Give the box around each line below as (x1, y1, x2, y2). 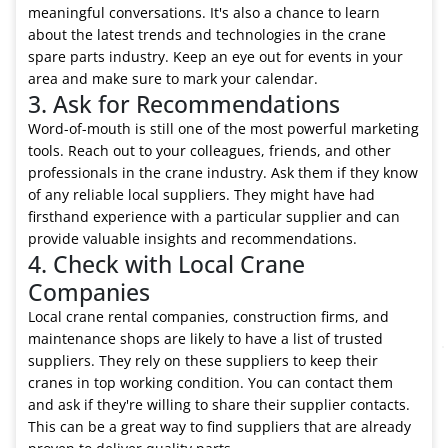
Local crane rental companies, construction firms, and (28, 306, 389, 326)
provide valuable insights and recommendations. (28, 228, 357, 248)
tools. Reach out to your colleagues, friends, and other (28, 140, 391, 160)
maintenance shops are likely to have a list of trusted (28, 328, 383, 348)
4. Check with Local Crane (28, 247, 305, 280)
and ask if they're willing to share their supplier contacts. (28, 394, 410, 414)
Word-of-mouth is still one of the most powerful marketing (28, 118, 419, 138)
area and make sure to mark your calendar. (28, 68, 318, 88)
